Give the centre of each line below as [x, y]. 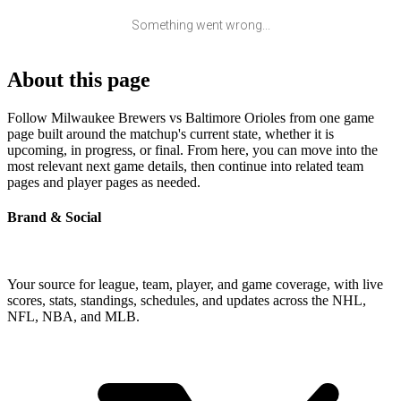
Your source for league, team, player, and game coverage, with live [195, 285]
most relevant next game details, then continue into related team [185, 166]
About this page [79, 79]
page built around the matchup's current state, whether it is [171, 133]
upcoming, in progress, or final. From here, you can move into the [192, 149]
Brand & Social [54, 218]
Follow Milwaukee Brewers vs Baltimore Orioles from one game [191, 117]
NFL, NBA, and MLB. [73, 317]
